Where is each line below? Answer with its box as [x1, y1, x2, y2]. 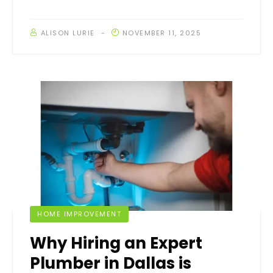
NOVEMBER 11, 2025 [122, 28, 201, 38]
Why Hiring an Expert [30, 232, 202, 254]
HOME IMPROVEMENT [37, 208, 121, 219]
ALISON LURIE [40, 28, 95, 38]
